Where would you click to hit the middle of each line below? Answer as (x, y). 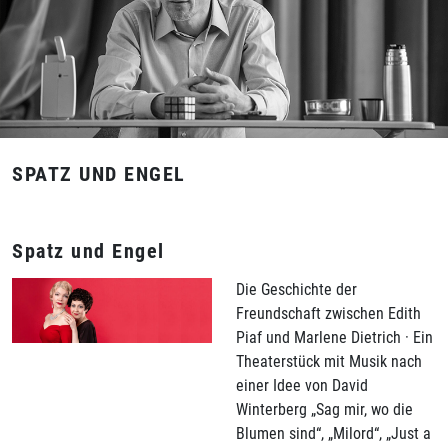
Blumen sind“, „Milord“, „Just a (333, 433)
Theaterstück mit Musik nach (329, 361)
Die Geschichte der (296, 289)
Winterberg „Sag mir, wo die (324, 409)
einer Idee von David (302, 385)
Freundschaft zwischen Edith (328, 313)
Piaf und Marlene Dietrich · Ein (334, 337)
